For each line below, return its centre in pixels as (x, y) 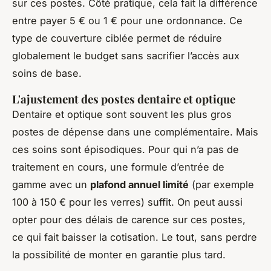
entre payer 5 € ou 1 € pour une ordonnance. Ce (127, 20)
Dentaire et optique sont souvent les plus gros (122, 114)
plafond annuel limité (139, 184)
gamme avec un (51, 184)
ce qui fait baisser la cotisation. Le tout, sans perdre (135, 237)
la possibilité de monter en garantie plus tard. (119, 254)
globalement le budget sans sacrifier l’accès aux (126, 55)
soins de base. (47, 73)
